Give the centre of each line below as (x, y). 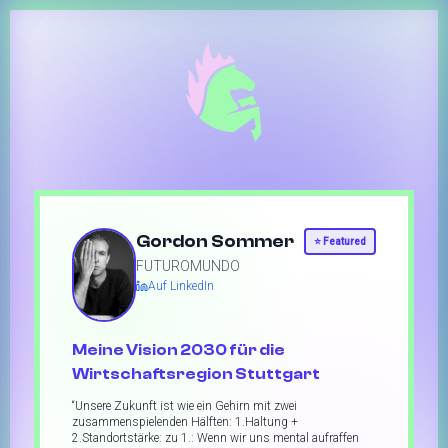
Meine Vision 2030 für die (178, 350)
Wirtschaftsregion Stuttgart (196, 374)
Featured (344, 241)
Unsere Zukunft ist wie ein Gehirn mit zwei (186, 406)
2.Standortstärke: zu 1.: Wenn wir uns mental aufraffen (215, 438)
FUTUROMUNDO (188, 266)
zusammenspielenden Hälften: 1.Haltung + (185, 422)
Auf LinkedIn (181, 286)
